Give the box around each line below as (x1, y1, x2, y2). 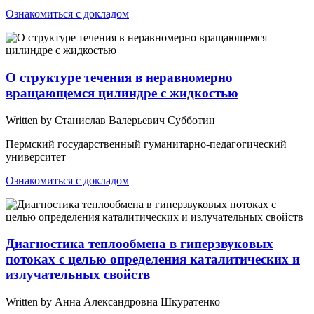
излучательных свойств (6, 267, 150, 282)
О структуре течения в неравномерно (6, 69, 233, 85)
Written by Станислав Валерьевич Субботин (6, 114, 215, 126)
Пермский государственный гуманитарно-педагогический (6, 137, 287, 150)
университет (6, 150, 66, 163)
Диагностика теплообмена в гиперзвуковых (6, 236, 273, 252)
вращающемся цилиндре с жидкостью (6, 85, 238, 100)
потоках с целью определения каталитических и (6, 252, 300, 267)
